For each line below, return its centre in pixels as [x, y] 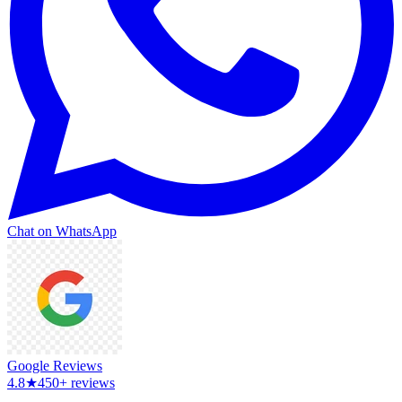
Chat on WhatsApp [62, 231]
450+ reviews [76, 382]
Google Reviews [55, 365]
